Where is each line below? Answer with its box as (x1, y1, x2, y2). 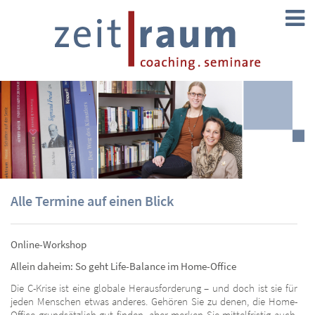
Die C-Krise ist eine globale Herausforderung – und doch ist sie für (11, 281, 297, 295)
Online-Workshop (11, 237, 86, 251)
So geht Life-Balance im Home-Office (73, 259, 236, 273)
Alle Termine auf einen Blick (11, 191, 174, 210)
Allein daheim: (11, 259, 73, 273)
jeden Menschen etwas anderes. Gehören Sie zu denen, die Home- (11, 294, 297, 308)
